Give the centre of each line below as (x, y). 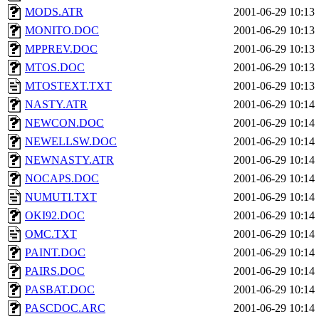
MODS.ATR (54, 12)
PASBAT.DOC (60, 289)
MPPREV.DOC (61, 49)
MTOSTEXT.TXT (68, 86)
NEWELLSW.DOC (71, 141)
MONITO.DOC (62, 30)
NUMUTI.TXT (61, 197)
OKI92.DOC (55, 215)
